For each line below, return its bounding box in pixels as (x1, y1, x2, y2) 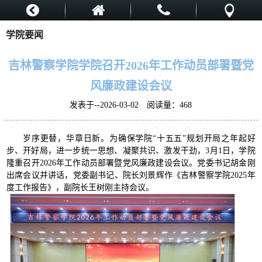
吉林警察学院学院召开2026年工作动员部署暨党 (8, 59, 254, 72)
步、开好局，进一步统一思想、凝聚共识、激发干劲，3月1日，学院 (6, 146, 256, 155)
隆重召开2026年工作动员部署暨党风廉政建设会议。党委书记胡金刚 (6, 158, 256, 167)
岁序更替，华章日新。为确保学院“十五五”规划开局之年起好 (22, 134, 256, 143)
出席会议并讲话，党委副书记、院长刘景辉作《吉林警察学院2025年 (6, 171, 256, 180)
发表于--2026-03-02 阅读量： (70, 101, 180, 109)
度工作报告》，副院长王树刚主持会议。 (6, 183, 154, 192)
